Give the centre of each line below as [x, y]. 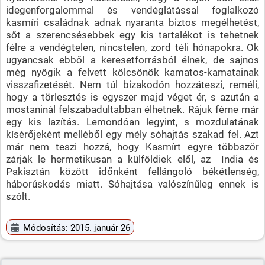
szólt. [18, 196]
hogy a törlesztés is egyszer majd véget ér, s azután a [132, 97]
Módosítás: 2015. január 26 [77, 227]
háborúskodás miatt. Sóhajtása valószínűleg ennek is [132, 184]
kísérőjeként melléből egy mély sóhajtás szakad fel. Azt [132, 134]
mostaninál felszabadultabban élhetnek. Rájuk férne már [132, 109]
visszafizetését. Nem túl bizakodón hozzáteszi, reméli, [132, 84]
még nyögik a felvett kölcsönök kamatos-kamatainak [132, 72]
